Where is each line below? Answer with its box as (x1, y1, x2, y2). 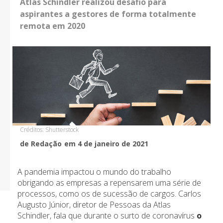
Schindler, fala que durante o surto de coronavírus (17, 210, 197, 222)
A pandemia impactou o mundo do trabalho (17, 166, 171, 178)
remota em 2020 (20, 20, 85, 32)
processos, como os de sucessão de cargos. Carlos (17, 188, 201, 200)
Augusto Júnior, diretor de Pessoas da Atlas (17, 199, 171, 211)
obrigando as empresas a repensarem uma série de (17, 177, 201, 189)
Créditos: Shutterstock (20, 125, 79, 134)
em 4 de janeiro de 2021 (64, 139, 148, 149)
